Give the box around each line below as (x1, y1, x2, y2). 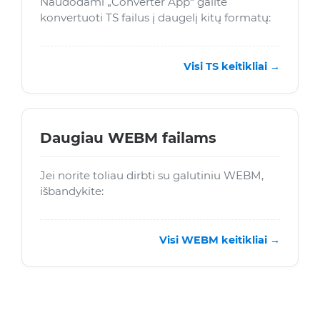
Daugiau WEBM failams (40, 129, 216, 147)
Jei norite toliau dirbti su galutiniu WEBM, (40, 169, 264, 183)
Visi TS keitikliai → (184, 60, 280, 74)
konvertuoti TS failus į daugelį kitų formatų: (40, 11, 271, 25)
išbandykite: (40, 184, 104, 199)
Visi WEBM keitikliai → (159, 234, 280, 247)
